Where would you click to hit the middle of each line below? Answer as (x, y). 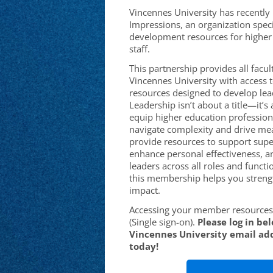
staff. (140, 49)
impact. (145, 190)
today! (144, 246)
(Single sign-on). (162, 222)
